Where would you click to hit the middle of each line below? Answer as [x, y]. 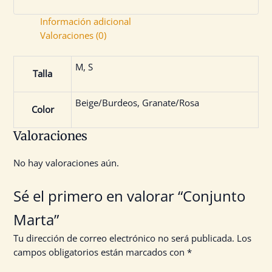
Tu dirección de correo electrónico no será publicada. [124, 238]
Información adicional [85, 22]
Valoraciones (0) [73, 36]
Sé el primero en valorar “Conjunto [129, 196]
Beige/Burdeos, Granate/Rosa [138, 102]
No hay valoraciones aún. [66, 162]
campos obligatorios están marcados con [100, 252]
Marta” [36, 219]
